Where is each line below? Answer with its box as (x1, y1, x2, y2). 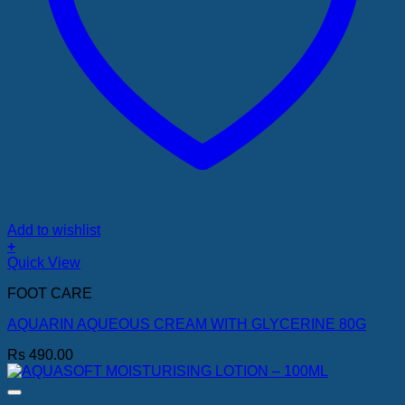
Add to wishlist (7, 221, 100, 238)
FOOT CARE (7, 285, 92, 301)
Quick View (7, 254, 80, 270)
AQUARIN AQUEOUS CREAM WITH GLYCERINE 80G (7, 316, 366, 332)
